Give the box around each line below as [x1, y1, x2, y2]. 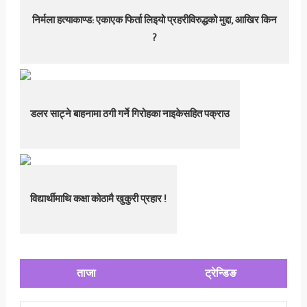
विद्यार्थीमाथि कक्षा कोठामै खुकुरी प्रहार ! [30, 191, 167, 208]
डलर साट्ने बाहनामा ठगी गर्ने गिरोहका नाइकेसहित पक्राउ [30, 106, 230, 123]
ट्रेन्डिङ [204, 264, 236, 282]
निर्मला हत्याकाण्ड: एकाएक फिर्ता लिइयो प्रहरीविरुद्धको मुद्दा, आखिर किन [32, 12, 278, 29]
